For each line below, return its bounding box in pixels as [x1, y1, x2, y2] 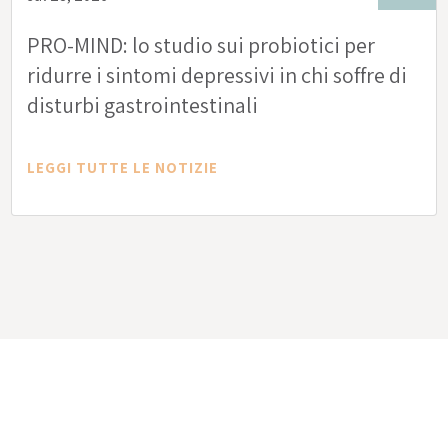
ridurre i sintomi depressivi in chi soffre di [27, 61, 408, 90]
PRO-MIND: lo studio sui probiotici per [27, 31, 376, 60]
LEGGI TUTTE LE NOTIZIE [27, 158, 219, 178]
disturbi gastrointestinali [27, 91, 259, 120]
